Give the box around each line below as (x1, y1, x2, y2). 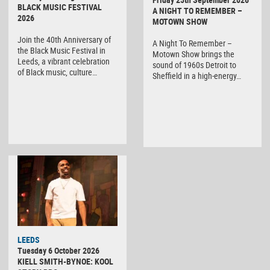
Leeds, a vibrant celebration (17, 55, 110, 67)
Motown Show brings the (152, 48, 234, 60)
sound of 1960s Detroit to (152, 58, 236, 71)
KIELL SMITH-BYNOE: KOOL (17, 255, 113, 267)
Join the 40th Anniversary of (17, 34, 111, 46)
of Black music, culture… (17, 66, 97, 78)
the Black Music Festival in (17, 45, 105, 57)
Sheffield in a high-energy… (152, 69, 241, 81)
